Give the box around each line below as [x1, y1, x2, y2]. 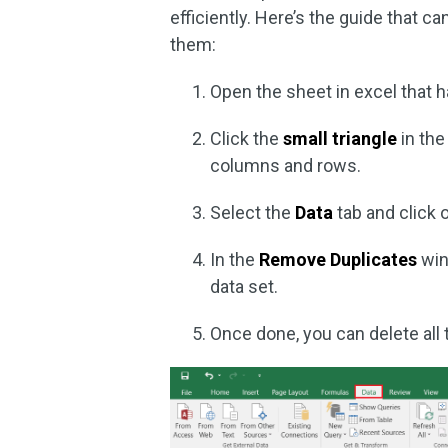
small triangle [283, 128, 398, 149]
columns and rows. [210, 155, 362, 176]
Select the [210, 202, 296, 223]
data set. [210, 276, 279, 297]
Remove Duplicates [259, 249, 418, 270]
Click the [210, 128, 284, 149]
